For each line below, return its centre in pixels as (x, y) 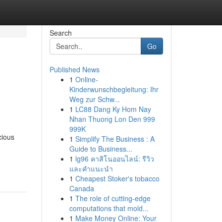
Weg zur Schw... (94, 99)
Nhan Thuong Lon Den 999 (112, 119)
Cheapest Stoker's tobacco (117, 178)
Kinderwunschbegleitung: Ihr (114, 89)
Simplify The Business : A (115, 139)
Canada (82, 188)
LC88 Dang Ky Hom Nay (113, 109)
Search (60, 33)
